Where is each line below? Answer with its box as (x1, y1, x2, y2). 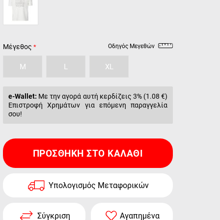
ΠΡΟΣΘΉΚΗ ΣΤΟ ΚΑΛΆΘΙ (32, 147, 143, 159)
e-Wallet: (8, 92, 37, 100)
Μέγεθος (3, 43, 32, 51)
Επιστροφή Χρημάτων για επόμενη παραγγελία (8, 101, 167, 109)
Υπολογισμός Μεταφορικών (48, 181, 149, 190)
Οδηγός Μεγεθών (108, 43, 155, 50)
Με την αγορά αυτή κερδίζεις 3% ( (37, 92, 146, 100)
